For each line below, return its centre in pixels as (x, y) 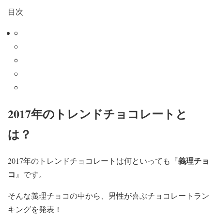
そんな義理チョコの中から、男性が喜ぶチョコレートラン (108, 196)
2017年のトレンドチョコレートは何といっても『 (93, 161)
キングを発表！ (35, 209)
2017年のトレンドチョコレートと (98, 114)
